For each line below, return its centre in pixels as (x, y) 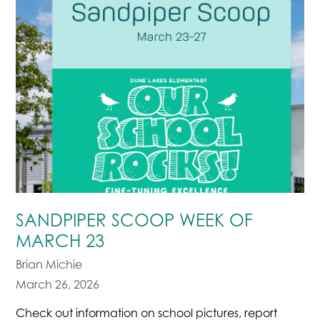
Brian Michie (49, 265)
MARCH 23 (60, 241)
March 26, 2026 (58, 285)
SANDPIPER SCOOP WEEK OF (135, 221)
